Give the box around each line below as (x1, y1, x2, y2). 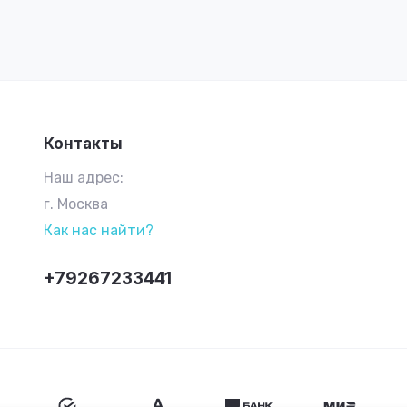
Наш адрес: (43, 169, 124, 186)
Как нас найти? (43, 222, 154, 239)
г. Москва (43, 195, 108, 213)
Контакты (43, 134, 123, 153)
